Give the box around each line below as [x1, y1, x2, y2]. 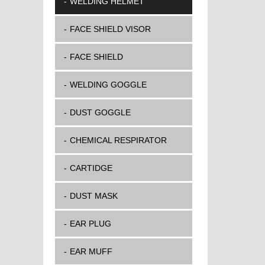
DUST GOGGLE [70, 108, 131, 117]
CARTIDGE [70, 163, 112, 173]
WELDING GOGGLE [70, 80, 147, 89]
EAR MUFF [70, 247, 112, 256]
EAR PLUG [70, 219, 111, 228]
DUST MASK [70, 191, 118, 201]
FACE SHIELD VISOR [70, 24, 151, 34]
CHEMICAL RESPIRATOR [70, 135, 167, 145]
